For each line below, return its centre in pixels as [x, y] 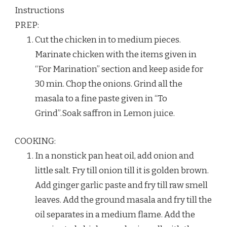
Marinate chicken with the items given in [116, 55]
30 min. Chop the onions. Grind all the [109, 84]
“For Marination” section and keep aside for [119, 69]
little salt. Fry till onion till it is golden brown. [122, 170]
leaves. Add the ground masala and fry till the [123, 200]
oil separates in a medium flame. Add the [115, 214]
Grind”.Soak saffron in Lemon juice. [105, 113]
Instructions [40, 11]
